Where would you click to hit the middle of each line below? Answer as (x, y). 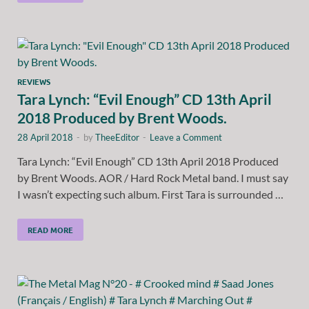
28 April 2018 (45, 137)
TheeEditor (117, 137)
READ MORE (50, 229)
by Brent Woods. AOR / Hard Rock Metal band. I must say (153, 177)
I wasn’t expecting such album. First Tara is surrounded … (150, 194)
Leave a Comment (186, 137)
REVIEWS (34, 81)
